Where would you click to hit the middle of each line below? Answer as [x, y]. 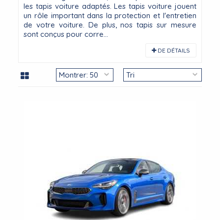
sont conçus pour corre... [66, 34]
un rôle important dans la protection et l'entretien [110, 15]
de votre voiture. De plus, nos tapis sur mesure [110, 25]
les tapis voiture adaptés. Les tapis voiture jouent [110, 6]
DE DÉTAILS [173, 50]
